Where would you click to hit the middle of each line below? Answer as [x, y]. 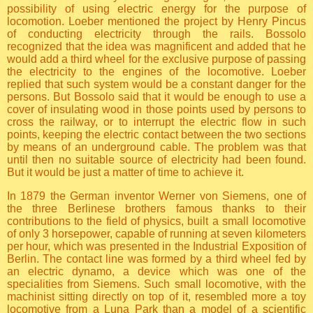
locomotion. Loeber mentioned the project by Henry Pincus [156, 22]
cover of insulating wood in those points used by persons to [156, 110]
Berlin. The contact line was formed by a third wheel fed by [156, 259]
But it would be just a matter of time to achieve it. [125, 173]
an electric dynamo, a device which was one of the [156, 272]
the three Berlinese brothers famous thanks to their [156, 209]
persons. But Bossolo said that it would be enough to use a [156, 97]
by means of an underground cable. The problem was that [156, 147]
